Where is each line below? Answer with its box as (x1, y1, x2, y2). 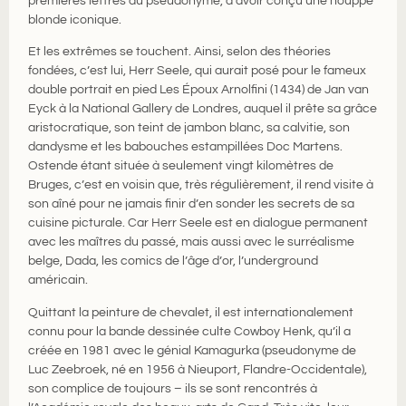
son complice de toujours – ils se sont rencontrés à (28, 382, 318, 395)
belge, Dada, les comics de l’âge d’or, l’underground (28, 255, 319, 268)
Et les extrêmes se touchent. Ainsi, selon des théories (28, 45, 332, 59)
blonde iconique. (28, 14, 122, 26)
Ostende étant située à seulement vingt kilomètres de (28, 159, 334, 173)
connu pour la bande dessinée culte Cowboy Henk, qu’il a (28, 324, 352, 338)
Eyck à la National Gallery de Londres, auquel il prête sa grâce (28, 102, 378, 116)
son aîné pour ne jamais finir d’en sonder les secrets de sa (28, 198, 355, 211)
